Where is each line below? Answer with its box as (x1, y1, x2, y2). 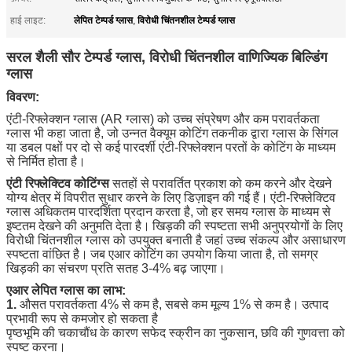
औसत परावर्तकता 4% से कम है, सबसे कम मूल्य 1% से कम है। (16, 297, 299, 311)
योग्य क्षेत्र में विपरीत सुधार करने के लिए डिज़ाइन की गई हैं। (6, 190, 268, 204)
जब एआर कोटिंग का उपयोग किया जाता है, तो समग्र (90, 247, 318, 261)
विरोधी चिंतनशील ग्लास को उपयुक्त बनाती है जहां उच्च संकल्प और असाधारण (6, 233, 346, 247)
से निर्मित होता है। (6, 154, 86, 168)
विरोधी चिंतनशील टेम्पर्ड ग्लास (137, 12, 235, 27)
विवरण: (6, 90, 39, 104)
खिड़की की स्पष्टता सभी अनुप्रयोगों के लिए (152, 218, 343, 233)
